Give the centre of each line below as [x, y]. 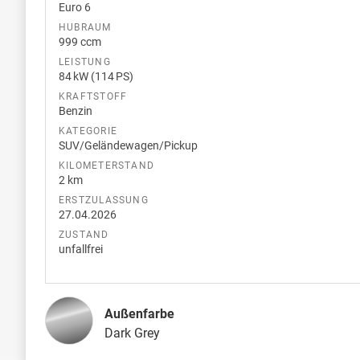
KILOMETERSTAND [107, 165]
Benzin [76, 110]
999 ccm [80, 41]
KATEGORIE [88, 131]
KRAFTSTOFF [93, 96]
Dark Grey [132, 333]
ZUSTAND [84, 234]
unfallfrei [81, 249]
